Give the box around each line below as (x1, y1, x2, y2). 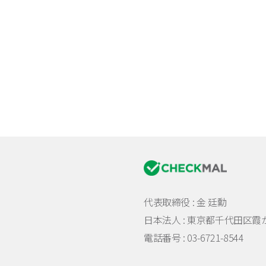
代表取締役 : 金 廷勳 (143, 195, 227, 210)
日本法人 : (143, 213, 188, 227)
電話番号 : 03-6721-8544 (143, 230, 244, 245)
